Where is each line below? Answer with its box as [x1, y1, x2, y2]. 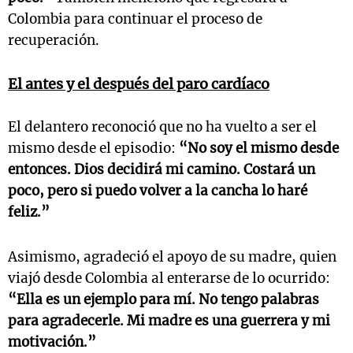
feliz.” [8, 203, 50, 221]
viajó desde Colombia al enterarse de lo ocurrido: [8, 269, 330, 287]
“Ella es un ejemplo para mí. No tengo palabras [8, 291, 319, 308]
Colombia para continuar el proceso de [8, 10, 262, 28]
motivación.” [8, 333, 96, 351]
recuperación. [8, 32, 99, 49]
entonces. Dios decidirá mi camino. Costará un [8, 161, 315, 178]
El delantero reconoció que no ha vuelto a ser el [8, 118, 317, 136]
